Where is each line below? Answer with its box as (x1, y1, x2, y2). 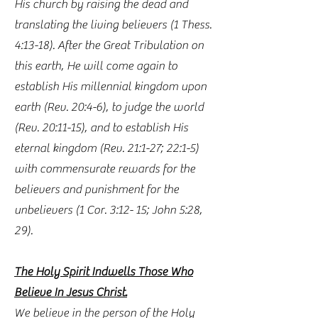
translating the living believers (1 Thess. (14, 18, 212, 32)
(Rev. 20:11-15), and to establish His (14, 121, 188, 135)
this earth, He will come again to (14, 59, 177, 73)
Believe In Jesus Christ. (14, 285, 127, 300)
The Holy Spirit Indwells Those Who (14, 265, 193, 279)
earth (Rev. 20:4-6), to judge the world (14, 100, 204, 114)
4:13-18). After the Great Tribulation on (14, 38, 204, 53)
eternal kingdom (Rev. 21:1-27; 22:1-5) (14, 141, 199, 155)
